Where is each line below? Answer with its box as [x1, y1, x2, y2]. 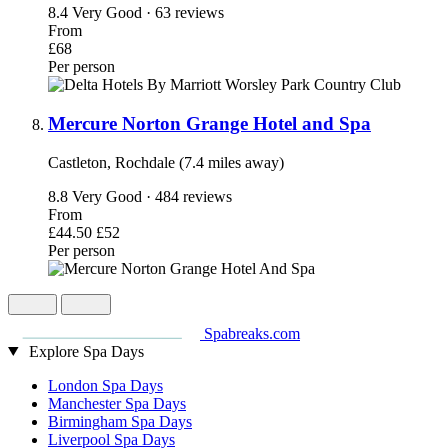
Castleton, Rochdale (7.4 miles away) [48, 153, 284, 171]
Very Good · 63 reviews [72, 4, 224, 22]
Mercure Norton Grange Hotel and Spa [48, 113, 371, 135]
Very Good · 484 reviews [72, 187, 232, 205]
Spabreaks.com [204, 324, 300, 342]
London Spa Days [48, 376, 163, 394]
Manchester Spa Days [48, 394, 186, 412]
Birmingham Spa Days [48, 412, 192, 430]
